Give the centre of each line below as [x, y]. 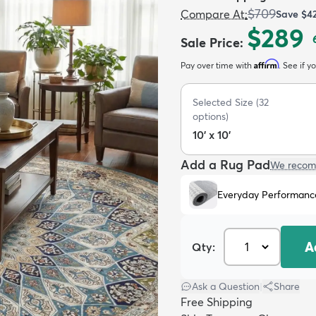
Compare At [213, 14]
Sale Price [210, 43]
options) [211, 116]
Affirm [266, 64]
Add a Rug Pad [225, 165]
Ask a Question [226, 286]
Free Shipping [217, 302]
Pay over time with [217, 65]
